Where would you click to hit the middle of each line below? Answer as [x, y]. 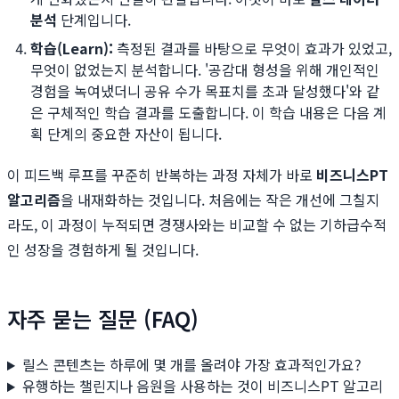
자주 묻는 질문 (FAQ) [103, 319]
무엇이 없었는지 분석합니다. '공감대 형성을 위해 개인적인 [205, 70]
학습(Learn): [72, 49]
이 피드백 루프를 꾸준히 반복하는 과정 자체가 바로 [162, 175]
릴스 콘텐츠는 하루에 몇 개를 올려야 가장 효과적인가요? [191, 365]
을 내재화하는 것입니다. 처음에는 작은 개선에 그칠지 [220, 200]
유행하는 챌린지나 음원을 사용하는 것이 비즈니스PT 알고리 [202, 386]
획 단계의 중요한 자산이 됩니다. [126, 134]
